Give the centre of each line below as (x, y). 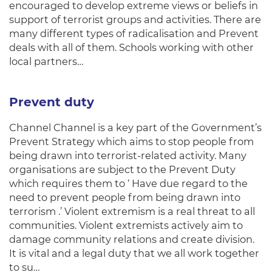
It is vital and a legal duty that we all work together (134, 253)
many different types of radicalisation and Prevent (134, 33)
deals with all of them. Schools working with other (131, 47)
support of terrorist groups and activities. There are (135, 19)
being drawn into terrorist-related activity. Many (128, 155)
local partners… (46, 61)
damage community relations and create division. (132, 239)
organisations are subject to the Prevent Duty (122, 169)
